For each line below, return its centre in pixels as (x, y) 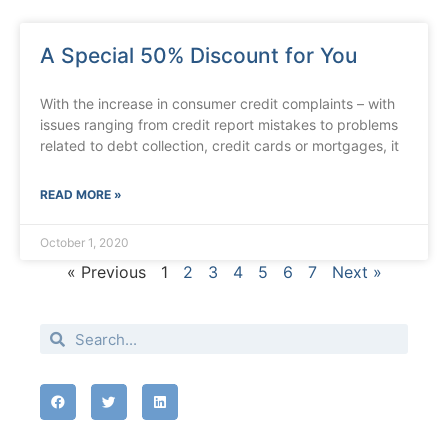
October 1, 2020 (84, 243)
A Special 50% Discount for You (198, 56)
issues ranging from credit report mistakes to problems (219, 125)
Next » (356, 272)
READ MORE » (81, 195)
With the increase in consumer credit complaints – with (217, 104)
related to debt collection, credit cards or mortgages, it (219, 146)
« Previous (106, 272)
